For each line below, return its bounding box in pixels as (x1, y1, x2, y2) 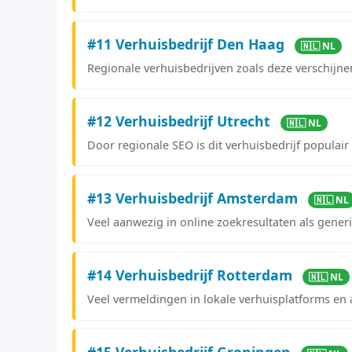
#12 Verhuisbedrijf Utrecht (87, 111, 274, 130)
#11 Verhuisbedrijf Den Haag (87, 34, 288, 53)
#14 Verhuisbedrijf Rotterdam (87, 265, 296, 284)
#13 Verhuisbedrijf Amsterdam (87, 188, 302, 207)
